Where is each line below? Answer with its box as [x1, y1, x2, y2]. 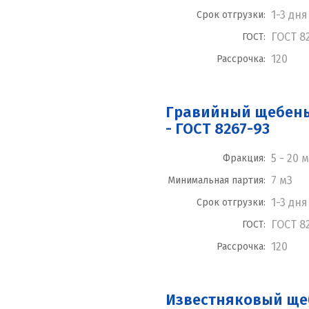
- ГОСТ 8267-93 [166, 119, 270, 139]
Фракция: [223, 152, 266, 165]
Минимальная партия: [168, 175, 266, 187]
